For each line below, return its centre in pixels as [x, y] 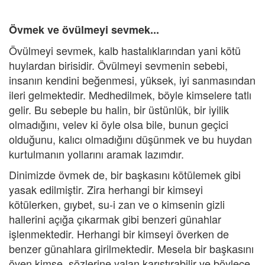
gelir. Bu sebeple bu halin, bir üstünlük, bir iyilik [119, 109]
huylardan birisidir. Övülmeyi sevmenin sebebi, [118, 65]
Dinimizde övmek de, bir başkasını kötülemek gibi [125, 174]
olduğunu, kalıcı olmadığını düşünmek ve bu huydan [130, 139]
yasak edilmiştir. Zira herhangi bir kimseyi [106, 189]
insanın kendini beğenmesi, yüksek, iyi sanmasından [132, 80]
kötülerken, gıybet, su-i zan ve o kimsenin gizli [117, 204]
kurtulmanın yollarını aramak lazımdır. [96, 154]
